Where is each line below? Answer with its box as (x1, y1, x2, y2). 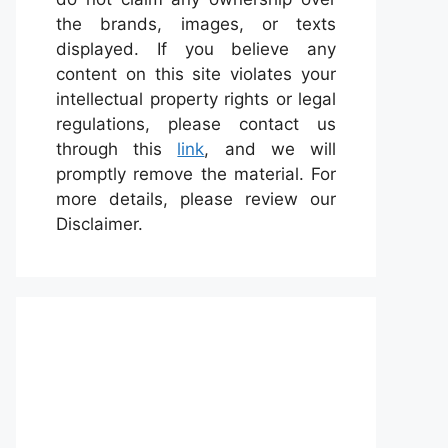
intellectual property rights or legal (56, 89, 336, 109)
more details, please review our (56, 189, 336, 209)
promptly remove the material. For (56, 164, 336, 184)
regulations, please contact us (56, 114, 336, 134)
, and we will (204, 139, 337, 159)
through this (56, 139, 178, 159)
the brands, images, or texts (56, 14, 336, 34)
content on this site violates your (56, 64, 336, 84)
